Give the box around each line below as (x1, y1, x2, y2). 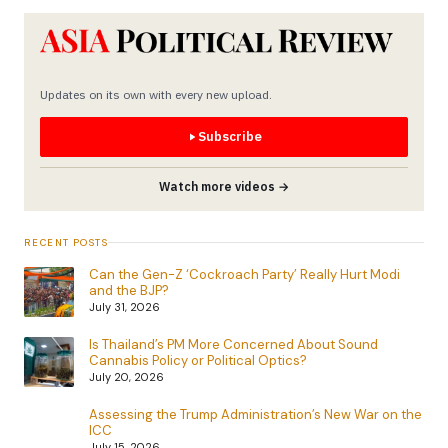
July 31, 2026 (89, 299, 160, 314)
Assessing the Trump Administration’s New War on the (89, 405, 422, 423)
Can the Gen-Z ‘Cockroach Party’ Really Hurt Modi (89, 265, 400, 283)
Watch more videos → (159, 178, 289, 194)
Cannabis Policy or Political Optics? (89, 351, 307, 369)
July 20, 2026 (89, 369, 164, 384)
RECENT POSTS (24, 236, 109, 249)
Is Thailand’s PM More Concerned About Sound (89, 335, 378, 353)
